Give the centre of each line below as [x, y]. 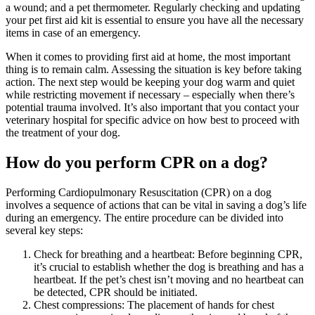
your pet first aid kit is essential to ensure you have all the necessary [155, 20]
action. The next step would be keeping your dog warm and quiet [150, 82]
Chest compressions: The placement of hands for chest [154, 304]
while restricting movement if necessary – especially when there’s [150, 95]
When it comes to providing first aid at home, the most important [148, 57]
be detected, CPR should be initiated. [116, 292]
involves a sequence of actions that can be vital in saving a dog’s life [156, 205]
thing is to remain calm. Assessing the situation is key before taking [154, 70]
